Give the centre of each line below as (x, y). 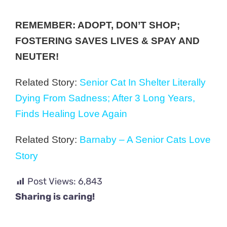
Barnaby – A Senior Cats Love (145, 140)
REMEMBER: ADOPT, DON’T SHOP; (98, 25)
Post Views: (52, 182)
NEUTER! (37, 57)
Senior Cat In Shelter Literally (143, 83)
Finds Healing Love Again (71, 114)
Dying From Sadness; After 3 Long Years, (105, 98)
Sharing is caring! (55, 197)
